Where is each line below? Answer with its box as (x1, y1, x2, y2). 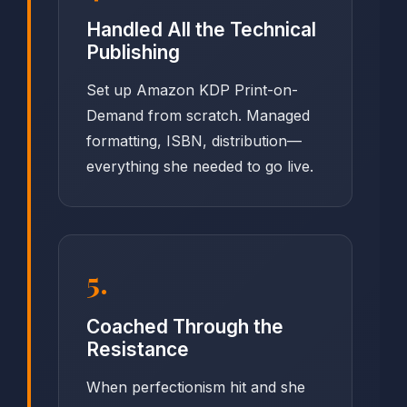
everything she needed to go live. (86, 157, 313, 176)
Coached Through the (86, 315, 283, 339)
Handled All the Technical (86, 18, 316, 42)
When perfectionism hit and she (86, 378, 305, 397)
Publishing (86, 41, 180, 65)
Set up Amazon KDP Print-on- (86, 81, 298, 100)
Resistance (86, 338, 189, 362)
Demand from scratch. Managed (86, 106, 310, 125)
